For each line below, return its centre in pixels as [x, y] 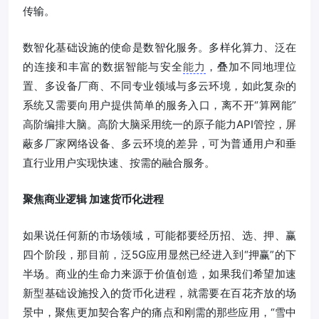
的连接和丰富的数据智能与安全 [103, 66]
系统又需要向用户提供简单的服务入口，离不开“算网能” [159, 105]
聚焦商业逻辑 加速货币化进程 [93, 199]
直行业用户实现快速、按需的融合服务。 [119, 162]
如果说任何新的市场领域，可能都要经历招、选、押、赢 [159, 235]
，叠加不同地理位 [251, 66]
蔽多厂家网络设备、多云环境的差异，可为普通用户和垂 [159, 143]
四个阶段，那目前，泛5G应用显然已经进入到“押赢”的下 [159, 254]
